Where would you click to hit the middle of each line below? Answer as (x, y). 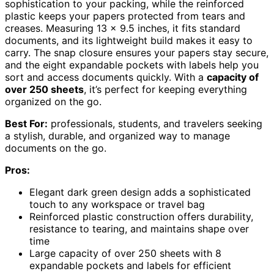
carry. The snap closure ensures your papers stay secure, (137, 53)
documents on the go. (56, 148)
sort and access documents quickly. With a (106, 77)
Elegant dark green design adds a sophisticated (140, 192)
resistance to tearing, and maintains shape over (139, 229)
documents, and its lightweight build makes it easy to (129, 41)
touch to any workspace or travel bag (117, 205)
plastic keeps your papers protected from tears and (125, 16)
